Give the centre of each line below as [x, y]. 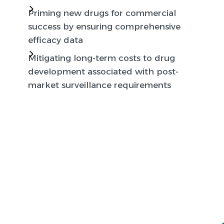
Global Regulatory [82, 159]
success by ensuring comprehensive [104, 27]
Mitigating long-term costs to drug [101, 58]
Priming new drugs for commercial [102, 13]
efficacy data [55, 40]
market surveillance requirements [99, 85]
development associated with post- [103, 72]
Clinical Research [77, 197]
